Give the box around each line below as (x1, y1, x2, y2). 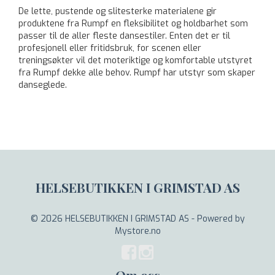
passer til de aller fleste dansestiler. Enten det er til (18, 30, 230, 42)
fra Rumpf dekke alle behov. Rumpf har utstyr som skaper (18, 67, 255, 79)
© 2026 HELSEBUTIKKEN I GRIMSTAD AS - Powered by (30, 213, 245, 225)
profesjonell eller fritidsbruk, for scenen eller (18, 42, 201, 54)
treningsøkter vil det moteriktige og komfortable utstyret (18, 55, 252, 66)
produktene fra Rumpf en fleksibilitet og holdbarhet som (18, 18, 248, 29)
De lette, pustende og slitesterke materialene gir (18, 6, 217, 17)
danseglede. (18, 79, 67, 91)
